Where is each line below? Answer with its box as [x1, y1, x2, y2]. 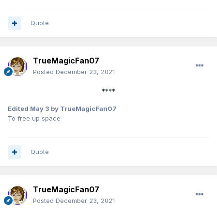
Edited [8, 105, 30, 113]
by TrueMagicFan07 [49, 105, 117, 113]
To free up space [8, 114, 61, 123]
